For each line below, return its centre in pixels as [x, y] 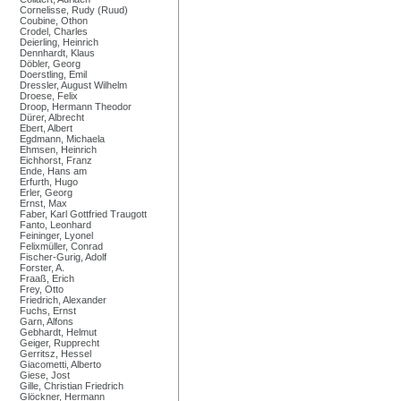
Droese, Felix [49, 95]
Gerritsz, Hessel [55, 353]
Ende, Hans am [53, 171]
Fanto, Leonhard [55, 224]
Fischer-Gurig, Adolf [63, 256]
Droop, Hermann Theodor [76, 106]
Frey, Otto [42, 289]
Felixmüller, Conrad [61, 246]
